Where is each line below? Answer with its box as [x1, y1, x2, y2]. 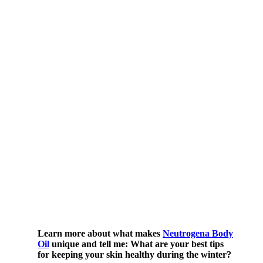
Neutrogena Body [163, 228, 233, 238]
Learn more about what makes [38, 228, 163, 238]
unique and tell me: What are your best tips [49, 238, 224, 249]
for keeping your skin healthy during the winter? [38, 249, 231, 259]
